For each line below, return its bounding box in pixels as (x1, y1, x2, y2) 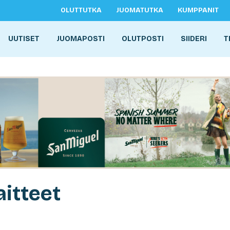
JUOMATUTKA (116, 6, 163, 14)
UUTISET (8, 34, 40, 43)
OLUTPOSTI (122, 34, 164, 43)
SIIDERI (181, 34, 207, 43)
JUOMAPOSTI (56, 34, 105, 43)
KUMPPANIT (178, 6, 219, 14)
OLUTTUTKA (61, 6, 102, 14)
